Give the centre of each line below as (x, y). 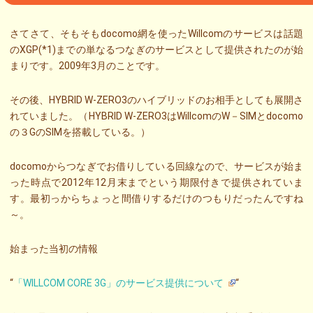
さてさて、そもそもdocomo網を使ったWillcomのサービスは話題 (156, 33)
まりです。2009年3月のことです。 (87, 65)
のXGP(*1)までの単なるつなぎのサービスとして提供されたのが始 (156, 49)
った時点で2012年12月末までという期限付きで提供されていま (156, 182)
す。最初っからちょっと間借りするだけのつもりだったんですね (156, 198)
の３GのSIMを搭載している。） (80, 132)
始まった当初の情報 (54, 248)
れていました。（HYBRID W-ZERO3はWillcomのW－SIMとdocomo (156, 116)
